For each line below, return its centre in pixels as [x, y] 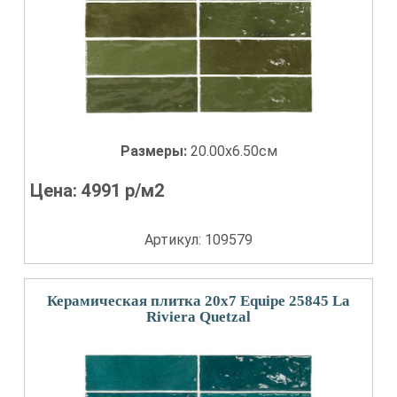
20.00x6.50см [234, 151]
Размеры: [155, 151]
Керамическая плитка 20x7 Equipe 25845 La [198, 301]
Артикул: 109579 [198, 240]
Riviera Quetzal [198, 317]
